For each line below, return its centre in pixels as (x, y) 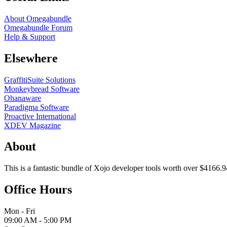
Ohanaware (23, 98)
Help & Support (30, 36)
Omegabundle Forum (38, 27)
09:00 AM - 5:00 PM (38, 220)
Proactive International (40, 116)
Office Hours (38, 190)
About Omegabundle (38, 18)
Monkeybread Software (42, 89)
